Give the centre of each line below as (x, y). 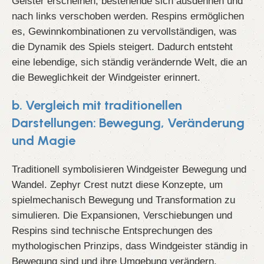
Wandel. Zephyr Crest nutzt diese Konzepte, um (117, 185)
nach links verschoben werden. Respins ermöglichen (128, 16)
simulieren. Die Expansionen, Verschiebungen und (122, 215)
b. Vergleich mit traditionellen (97, 105)
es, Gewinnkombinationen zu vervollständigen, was (124, 32)
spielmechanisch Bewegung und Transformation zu (123, 200)
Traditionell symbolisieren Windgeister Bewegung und (129, 169)
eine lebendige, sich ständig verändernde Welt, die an (129, 62)
